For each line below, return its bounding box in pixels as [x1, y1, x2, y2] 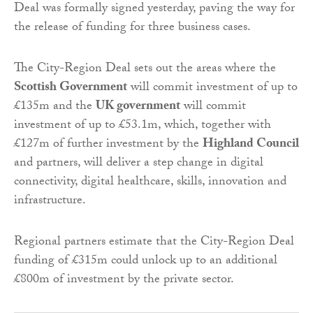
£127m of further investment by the [14, 133, 203, 156]
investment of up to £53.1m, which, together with [14, 115, 271, 137]
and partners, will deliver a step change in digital [14, 152, 263, 175]
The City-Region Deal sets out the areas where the [14, 58, 276, 80]
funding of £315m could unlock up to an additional [14, 250, 277, 272]
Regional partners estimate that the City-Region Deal [14, 231, 294, 254]
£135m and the [14, 96, 96, 118]
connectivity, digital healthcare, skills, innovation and [14, 171, 286, 194]
